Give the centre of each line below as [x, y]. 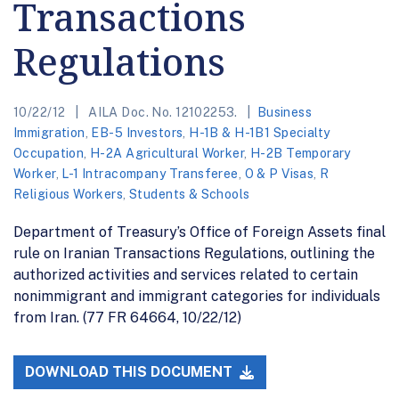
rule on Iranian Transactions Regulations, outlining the [194, 253]
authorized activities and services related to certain [186, 274]
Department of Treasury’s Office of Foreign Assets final [199, 232]
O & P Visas [279, 173]
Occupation [49, 153]
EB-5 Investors [137, 132]
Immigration [49, 132]
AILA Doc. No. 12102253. [163, 112]
